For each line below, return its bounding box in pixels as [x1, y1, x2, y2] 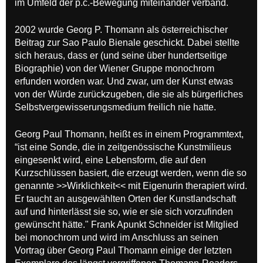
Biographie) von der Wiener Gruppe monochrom [15, 63, 214, 73]
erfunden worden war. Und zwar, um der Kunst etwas [15, 76, 233, 86]
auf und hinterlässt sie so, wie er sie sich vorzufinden [15, 206, 233, 217]
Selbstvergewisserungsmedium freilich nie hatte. [15, 102, 216, 112]
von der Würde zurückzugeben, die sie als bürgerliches [15, 89, 243, 99]
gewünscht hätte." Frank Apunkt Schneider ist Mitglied [15, 219, 238, 230]
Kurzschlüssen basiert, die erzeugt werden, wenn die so [15, 167, 247, 178]
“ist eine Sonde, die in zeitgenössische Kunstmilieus [15, 141, 231, 152]
